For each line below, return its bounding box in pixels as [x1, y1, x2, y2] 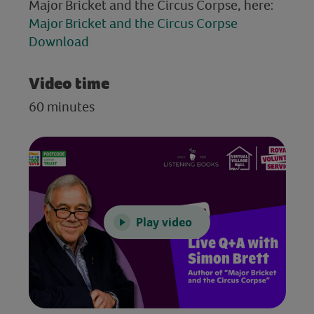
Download [28, 32, 89, 50]
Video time [28, 73, 109, 93]
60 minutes [28, 97, 95, 116]
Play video [136, 214, 192, 231]
